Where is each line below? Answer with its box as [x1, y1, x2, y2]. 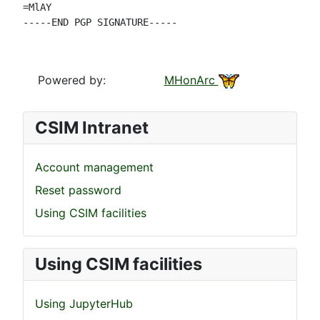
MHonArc [164, 73, 219, 87]
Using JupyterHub [35, 296, 133, 311]
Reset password [35, 183, 121, 197]
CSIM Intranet [35, 117, 149, 138]
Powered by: [38, 73, 106, 87]
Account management [35, 160, 154, 174]
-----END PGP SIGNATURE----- [23, 16, 177, 28]
